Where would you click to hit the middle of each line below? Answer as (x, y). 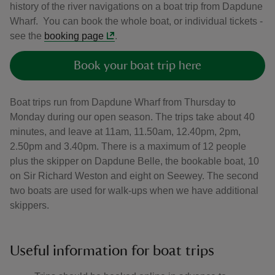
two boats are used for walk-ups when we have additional (134, 191)
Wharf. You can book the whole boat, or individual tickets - (136, 21)
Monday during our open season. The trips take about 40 (132, 117)
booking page (74, 36)
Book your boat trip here (137, 66)
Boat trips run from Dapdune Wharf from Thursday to (123, 102)
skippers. (29, 205)
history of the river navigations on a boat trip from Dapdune (136, 6)
